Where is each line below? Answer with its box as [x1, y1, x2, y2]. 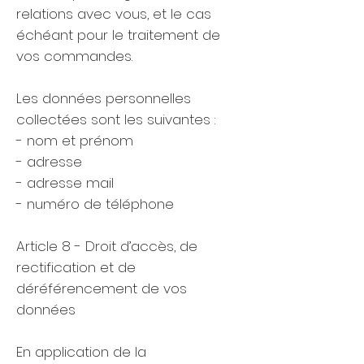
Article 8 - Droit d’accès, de [16, 236, 197, 256]
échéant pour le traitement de [16, 25, 220, 45]
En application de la [16, 342, 146, 362]
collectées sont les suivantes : [16, 110, 215, 129]
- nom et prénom [16, 131, 133, 150]
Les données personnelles [16, 89, 191, 108]
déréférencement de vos [16, 279, 187, 298]
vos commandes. [16, 46, 136, 66]
